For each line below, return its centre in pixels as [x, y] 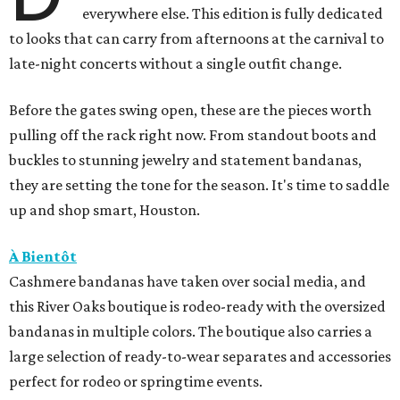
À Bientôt [43, 256]
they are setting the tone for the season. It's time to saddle [199, 184]
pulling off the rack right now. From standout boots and [193, 134]
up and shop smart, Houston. [104, 209]
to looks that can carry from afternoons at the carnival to [196, 38]
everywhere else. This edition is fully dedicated [233, 13]
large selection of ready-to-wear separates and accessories [200, 356]
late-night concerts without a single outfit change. [175, 63]
